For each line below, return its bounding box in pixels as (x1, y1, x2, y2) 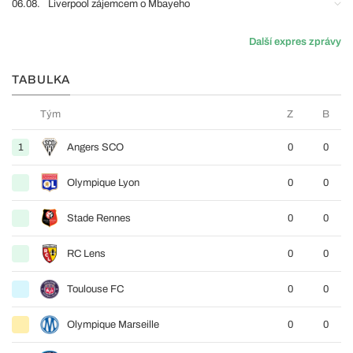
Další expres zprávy (249, 35, 341, 47)
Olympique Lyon (67, 176, 139, 188)
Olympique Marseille (67, 318, 159, 330)
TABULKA (12, 72, 70, 86)
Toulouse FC (67, 283, 124, 295)
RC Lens (67, 247, 106, 259)
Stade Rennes (67, 212, 131, 224)
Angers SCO (67, 141, 124, 153)
